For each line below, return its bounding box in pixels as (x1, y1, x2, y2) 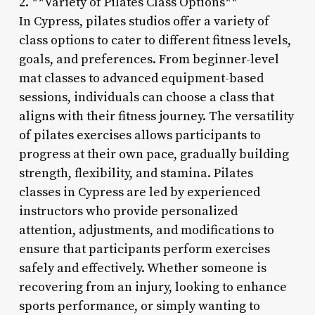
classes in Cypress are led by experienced (18, 184, 260, 200)
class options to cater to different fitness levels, (18, 32, 291, 49)
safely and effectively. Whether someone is (18, 259, 266, 276)
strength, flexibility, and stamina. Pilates (18, 165, 253, 181)
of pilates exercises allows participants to (18, 127, 261, 143)
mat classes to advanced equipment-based (18, 70, 264, 86)
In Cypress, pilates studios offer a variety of (18, 13, 269, 30)
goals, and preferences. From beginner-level (18, 51, 279, 67)
